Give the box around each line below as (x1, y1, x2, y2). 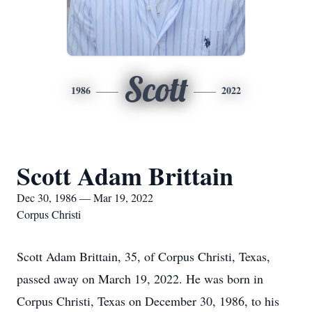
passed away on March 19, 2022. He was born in (17, 270, 263, 287)
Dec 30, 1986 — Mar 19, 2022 (17, 190, 153, 205)
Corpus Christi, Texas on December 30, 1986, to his (17, 292, 279, 309)
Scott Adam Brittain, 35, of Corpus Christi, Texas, (17, 248, 270, 265)
